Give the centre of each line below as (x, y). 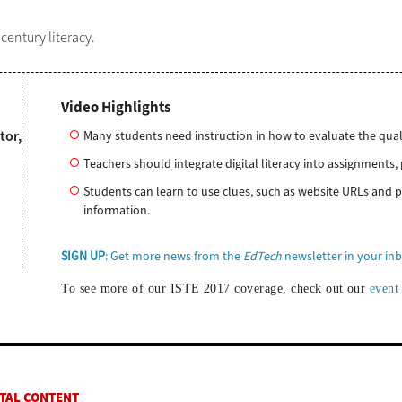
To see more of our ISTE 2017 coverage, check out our (215, 288)
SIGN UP (83, 256)
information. (117, 210)
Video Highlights (116, 107)
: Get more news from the (175, 256)
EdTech (263, 256)
